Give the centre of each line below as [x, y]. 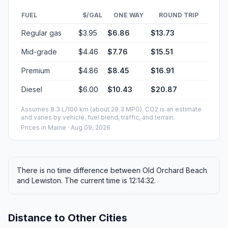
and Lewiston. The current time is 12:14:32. [86, 181]
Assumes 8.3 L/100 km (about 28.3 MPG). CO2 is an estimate [111, 109]
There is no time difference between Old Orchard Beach [112, 170]
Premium [36, 71]
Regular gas [41, 33]
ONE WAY [129, 15]
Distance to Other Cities [68, 218]
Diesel [32, 90]
